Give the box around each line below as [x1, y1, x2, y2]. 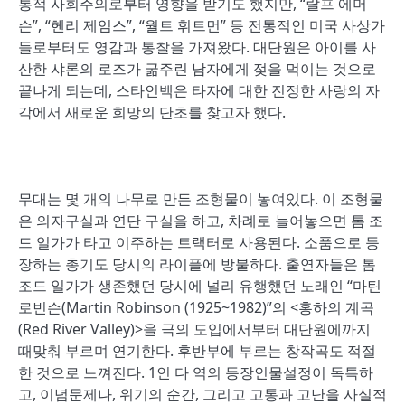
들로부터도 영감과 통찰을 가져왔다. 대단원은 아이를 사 [18, 37, 376, 57]
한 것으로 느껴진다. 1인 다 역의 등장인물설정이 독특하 [18, 363, 373, 382]
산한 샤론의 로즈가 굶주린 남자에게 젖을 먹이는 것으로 [18, 59, 376, 79]
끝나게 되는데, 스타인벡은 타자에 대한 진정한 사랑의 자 [18, 80, 380, 100]
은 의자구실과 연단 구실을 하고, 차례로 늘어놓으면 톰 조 [18, 211, 383, 231]
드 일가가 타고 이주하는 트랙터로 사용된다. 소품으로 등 [18, 232, 380, 252]
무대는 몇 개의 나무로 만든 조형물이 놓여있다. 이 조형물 [18, 189, 383, 209]
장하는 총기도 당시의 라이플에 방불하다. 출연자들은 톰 [18, 254, 376, 274]
